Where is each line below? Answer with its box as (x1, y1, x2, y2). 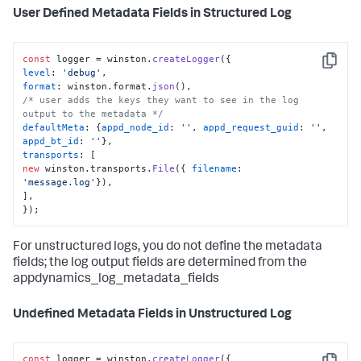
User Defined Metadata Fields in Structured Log (13, 8, 292, 22)
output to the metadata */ (23, 107, 164, 119)
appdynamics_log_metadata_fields (13, 272, 219, 286)
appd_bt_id (23, 135, 80, 147)
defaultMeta (23, 121, 85, 133)
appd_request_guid (203, 121, 300, 133)
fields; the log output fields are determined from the (13, 256, 307, 270)
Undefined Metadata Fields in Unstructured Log (13, 308, 292, 322)
